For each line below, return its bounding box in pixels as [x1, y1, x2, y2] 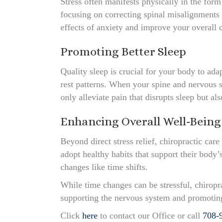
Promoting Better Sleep [60, 44, 186, 58]
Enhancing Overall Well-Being [60, 114, 221, 128]
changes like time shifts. [60, 162, 148, 172]
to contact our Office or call [98, 210, 203, 221]
